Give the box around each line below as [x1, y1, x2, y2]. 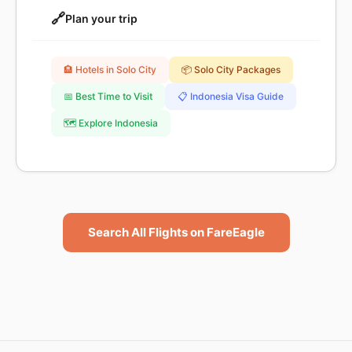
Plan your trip [65, 12, 137, 25]
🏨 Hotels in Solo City [64, 64, 156, 75]
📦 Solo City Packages [181, 64, 280, 75]
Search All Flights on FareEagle [87, 225, 265, 240]
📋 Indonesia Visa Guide [178, 90, 284, 102]
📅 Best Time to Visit [64, 90, 152, 102]
